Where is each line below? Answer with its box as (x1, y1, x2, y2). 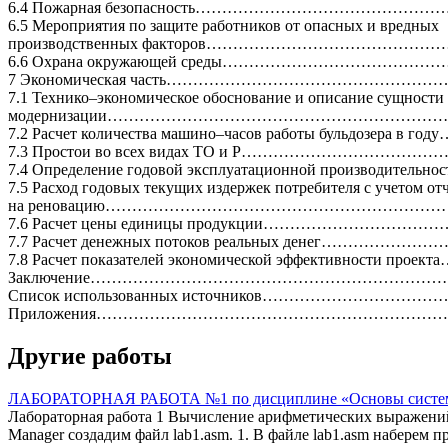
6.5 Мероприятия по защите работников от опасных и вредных (8, 17, 439, 35)
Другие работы (8, 343, 172, 370)
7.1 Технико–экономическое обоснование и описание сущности (8, 89, 444, 107)
